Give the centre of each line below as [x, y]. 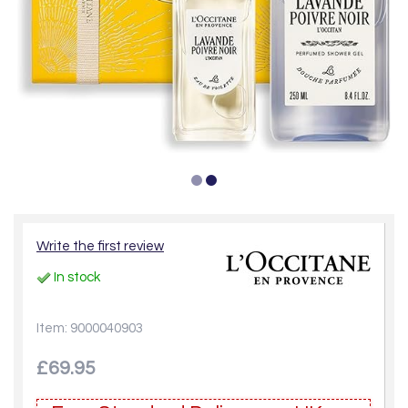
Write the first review [100, 246]
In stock [76, 277]
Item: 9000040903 [90, 328]
